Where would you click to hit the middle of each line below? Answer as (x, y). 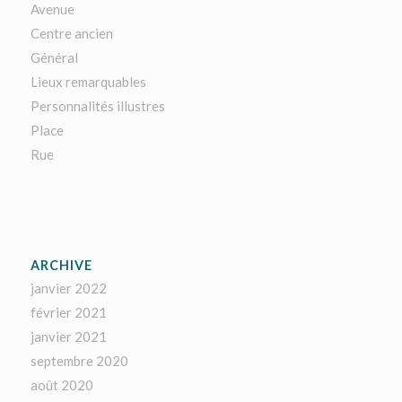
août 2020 (61, 385)
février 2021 (68, 312)
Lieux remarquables (88, 81)
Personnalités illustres (97, 105)
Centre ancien (71, 33)
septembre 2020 (79, 360)
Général (54, 57)
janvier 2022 (68, 288)
